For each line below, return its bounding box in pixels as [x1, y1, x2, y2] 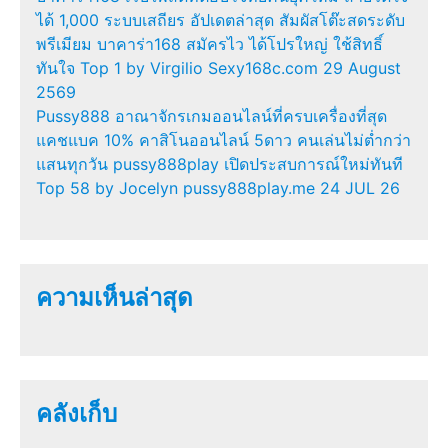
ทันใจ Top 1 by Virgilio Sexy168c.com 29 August [36, 58, 401, 79]
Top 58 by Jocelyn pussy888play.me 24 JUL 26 [36, 178, 400, 199]
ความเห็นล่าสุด [36, 283, 193, 313]
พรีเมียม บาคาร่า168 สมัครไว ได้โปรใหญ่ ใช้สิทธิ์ [36, 34, 383, 55]
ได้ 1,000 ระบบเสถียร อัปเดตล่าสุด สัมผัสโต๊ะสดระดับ [36, 10, 405, 31]
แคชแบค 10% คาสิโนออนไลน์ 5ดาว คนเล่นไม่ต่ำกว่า [36, 130, 411, 151]
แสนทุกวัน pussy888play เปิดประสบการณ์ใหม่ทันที [36, 154, 403, 175]
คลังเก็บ [36, 399, 117, 429]
